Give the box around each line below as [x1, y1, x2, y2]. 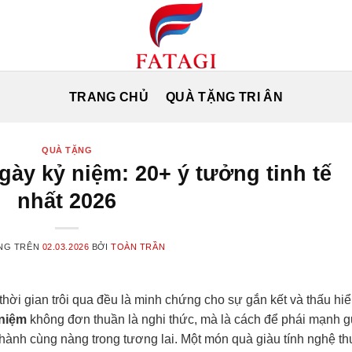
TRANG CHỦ [69, 90, 149, 104]
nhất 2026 [17, 188, 117, 213]
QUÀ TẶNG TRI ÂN [166, 90, 283, 104]
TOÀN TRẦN [111, 241, 166, 251]
